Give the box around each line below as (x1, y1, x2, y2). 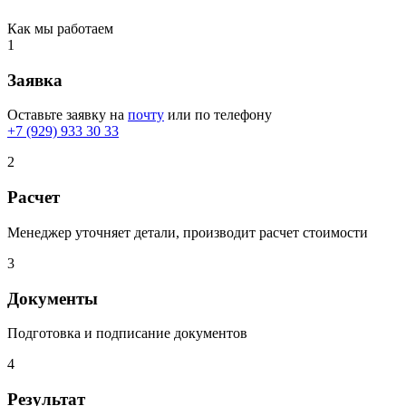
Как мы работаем (7, 20, 113, 36)
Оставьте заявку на (7, 107, 128, 123)
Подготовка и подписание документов (7, 325, 247, 342)
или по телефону (164, 107, 272, 123)
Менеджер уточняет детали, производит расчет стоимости (7, 224, 368, 240)
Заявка (7, 70, 63, 90)
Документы (7, 288, 98, 308)
